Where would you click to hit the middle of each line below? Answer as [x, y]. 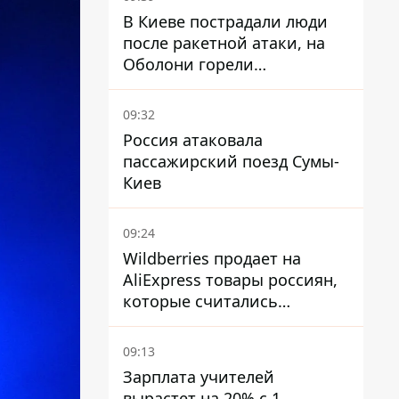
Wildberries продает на [212, 258]
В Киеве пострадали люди [225, 21]
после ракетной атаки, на [224, 43]
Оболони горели [188, 64]
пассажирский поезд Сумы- [231, 161]
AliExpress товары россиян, [230, 280]
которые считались [200, 301]
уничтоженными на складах [233, 322]
